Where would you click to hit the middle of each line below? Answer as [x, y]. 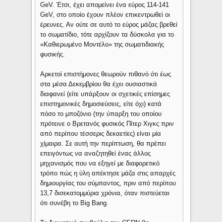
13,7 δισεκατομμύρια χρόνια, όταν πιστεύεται [105, 193]
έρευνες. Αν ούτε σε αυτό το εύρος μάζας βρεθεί [109, 25]
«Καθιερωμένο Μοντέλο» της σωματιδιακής [102, 45]
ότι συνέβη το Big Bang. [75, 203]
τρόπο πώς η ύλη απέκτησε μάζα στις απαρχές [108, 173]
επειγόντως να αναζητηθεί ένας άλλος [96, 154]
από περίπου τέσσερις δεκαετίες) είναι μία [101, 134]
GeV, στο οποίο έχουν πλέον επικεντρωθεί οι [105, 15]
